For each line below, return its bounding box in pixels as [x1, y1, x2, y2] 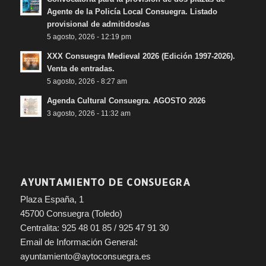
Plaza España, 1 [20, 194, 84, 204]
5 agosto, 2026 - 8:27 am [46, 77, 127, 85]
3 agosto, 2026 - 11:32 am [46, 109, 131, 117]
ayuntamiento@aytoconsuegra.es [20, 251, 151, 261]
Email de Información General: [20, 236, 138, 247]
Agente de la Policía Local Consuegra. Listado [46, 7, 217, 16]
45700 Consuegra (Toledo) [20, 208, 122, 218]
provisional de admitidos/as [46, 19, 150, 28]
